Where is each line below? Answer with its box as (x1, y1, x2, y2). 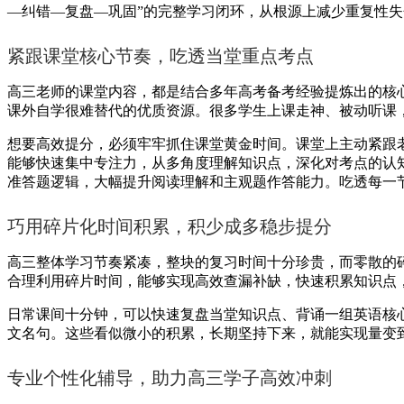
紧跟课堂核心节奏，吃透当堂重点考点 (7, 45, 314, 66)
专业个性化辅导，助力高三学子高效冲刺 (7, 367, 332, 388)
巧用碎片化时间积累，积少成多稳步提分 (7, 216, 332, 236)
